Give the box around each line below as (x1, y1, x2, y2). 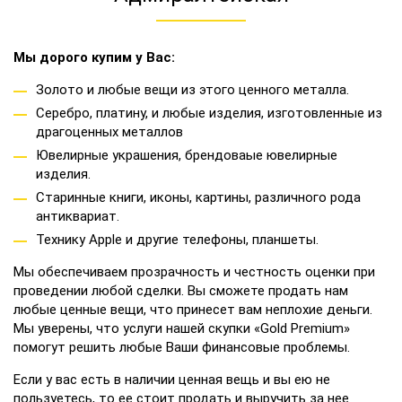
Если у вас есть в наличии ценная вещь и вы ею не (13, 371, 330, 388)
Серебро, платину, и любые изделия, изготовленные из (36, 105, 382, 121)
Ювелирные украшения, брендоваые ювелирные (36, 147, 337, 163)
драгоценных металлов (36, 124, 183, 140)
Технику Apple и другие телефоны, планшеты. (36, 232, 319, 248)
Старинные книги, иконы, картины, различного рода (36, 189, 361, 205)
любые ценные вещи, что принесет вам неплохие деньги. (13, 301, 372, 318)
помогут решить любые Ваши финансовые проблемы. (13, 339, 350, 355)
